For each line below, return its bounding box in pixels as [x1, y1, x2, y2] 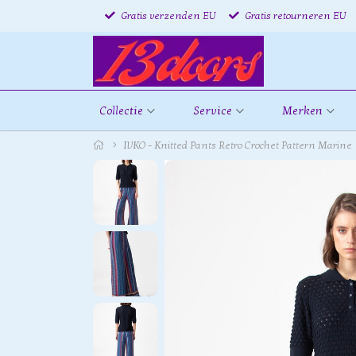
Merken [281, 103, 323, 118]
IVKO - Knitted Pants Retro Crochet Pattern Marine [123, 139, 352, 152]
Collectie [99, 103, 143, 118]
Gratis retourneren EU [242, 9, 346, 22]
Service [192, 103, 232, 118]
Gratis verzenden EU [118, 9, 216, 22]
